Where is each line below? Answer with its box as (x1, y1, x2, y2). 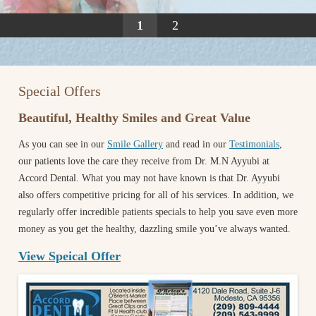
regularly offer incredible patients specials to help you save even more (18, 207, 298, 218)
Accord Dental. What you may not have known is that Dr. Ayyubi (18, 173, 280, 184)
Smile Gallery (107, 139, 163, 150)
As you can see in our (18, 139, 107, 150)
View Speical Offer (18, 249, 121, 264)
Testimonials (229, 139, 279, 150)
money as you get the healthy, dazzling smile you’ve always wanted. (18, 224, 291, 235)
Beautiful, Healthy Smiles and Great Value (18, 111, 250, 126)
